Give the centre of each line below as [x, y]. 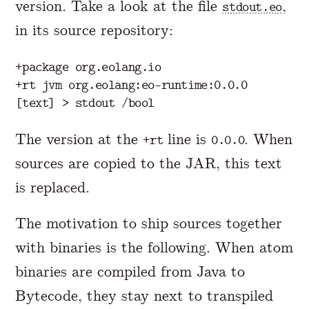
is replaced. [53, 187]
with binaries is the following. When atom [154, 247]
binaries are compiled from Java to [130, 271]
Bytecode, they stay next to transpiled [144, 295]
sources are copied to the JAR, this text [149, 163]
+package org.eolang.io [88, 67]
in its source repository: [94, 30]
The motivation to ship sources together [149, 223]
